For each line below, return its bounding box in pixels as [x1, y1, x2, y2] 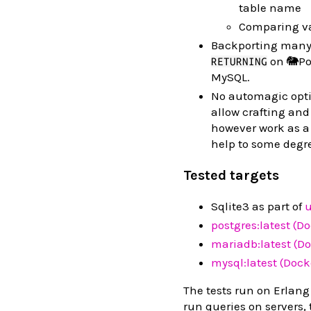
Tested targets [183, 167, 279, 183]
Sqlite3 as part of [211, 199, 305, 213]
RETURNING [211, 56, 267, 68]
